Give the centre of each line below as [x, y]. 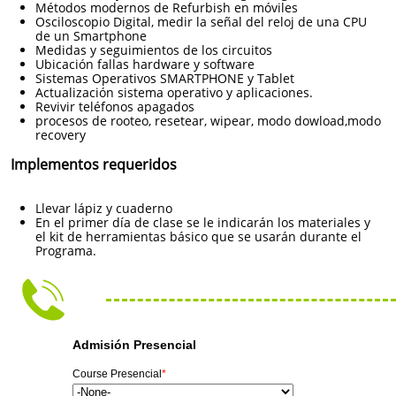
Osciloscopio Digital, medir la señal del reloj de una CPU [201, 22]
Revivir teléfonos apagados [115, 107]
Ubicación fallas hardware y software [145, 64]
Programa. [66, 251]
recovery [61, 135]
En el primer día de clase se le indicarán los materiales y [203, 222]
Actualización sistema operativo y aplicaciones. [174, 92]
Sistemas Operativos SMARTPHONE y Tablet [165, 78]
